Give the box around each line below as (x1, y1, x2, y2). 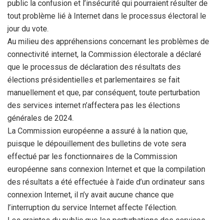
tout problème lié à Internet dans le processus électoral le (7, 11, 206, 21)
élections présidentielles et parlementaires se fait (7, 75, 180, 84)
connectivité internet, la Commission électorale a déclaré (7, 50, 201, 59)
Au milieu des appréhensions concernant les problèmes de (7, 37, 209, 46)
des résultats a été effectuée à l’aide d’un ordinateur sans (7, 177, 205, 187)
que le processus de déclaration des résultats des (7, 62, 181, 72)
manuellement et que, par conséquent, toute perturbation (7, 88, 200, 97)
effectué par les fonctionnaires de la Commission (7, 152, 177, 161)
